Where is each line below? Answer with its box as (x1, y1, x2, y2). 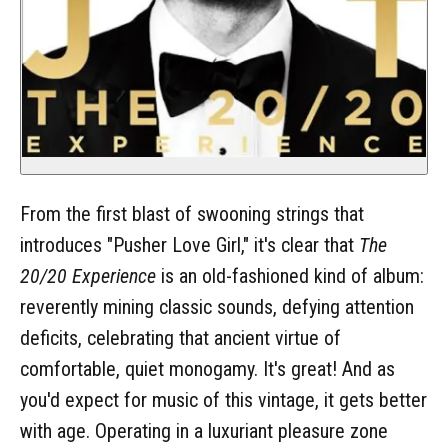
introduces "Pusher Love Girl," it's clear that (20, 232, 359, 257)
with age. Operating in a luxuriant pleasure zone (20, 418, 388, 443)
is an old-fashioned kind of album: (156, 263, 424, 288)
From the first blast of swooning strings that (20, 201, 364, 226)
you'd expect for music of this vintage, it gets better (20, 387, 427, 412)
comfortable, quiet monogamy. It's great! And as (20, 356, 395, 381)
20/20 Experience (20, 263, 156, 288)
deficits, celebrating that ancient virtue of (20, 325, 341, 350)
